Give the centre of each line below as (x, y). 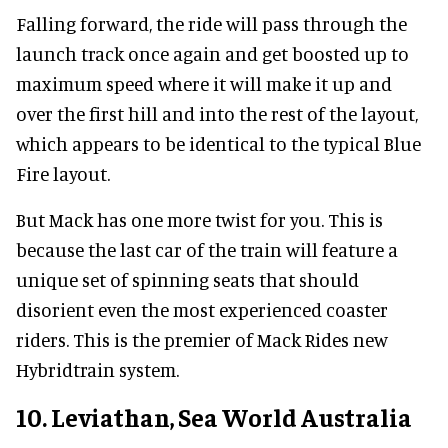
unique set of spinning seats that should (187, 280)
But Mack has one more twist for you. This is (199, 220)
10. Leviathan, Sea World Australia (214, 417)
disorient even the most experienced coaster (202, 310)
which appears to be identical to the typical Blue (218, 144)
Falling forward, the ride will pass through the (211, 24)
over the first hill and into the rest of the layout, (217, 114)
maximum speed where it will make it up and (204, 84)
